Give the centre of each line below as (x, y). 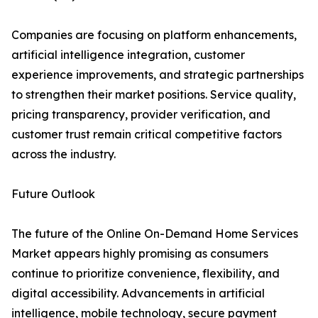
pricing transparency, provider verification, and (141, 115)
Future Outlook (53, 194)
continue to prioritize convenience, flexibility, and (146, 274)
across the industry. (64, 154)
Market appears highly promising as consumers (140, 254)
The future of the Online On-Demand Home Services (155, 234)
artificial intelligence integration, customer (128, 55)
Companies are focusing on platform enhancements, (154, 35)
